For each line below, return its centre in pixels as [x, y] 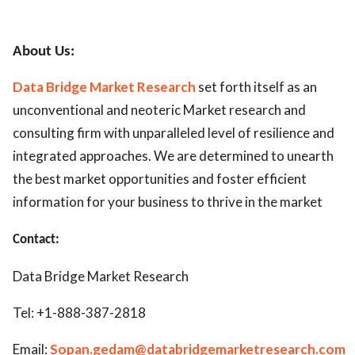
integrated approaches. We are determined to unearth [173, 156]
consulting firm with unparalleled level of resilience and [174, 133]
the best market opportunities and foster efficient [160, 179]
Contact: [36, 240]
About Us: [44, 52]
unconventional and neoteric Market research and [159, 110]
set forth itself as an [258, 87]
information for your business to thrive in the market [168, 202]
